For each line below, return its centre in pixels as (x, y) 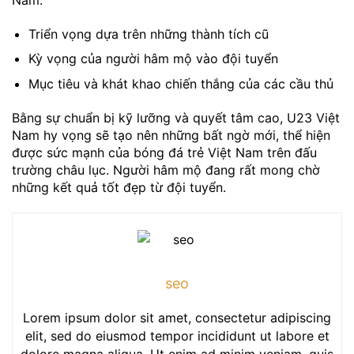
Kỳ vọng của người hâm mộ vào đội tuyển (153, 59)
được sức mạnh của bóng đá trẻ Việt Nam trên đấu (164, 152)
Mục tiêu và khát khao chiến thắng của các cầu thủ (181, 84)
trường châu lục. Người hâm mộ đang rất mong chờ (166, 169)
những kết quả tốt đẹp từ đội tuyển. (119, 187)
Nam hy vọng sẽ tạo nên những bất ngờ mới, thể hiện (171, 135)
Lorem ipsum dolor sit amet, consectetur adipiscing (177, 317)
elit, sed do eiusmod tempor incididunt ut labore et (177, 335)
